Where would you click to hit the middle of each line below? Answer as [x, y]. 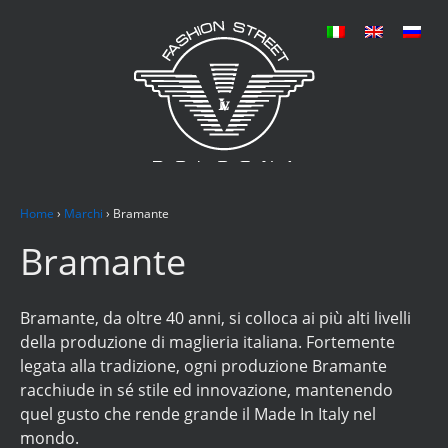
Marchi [83, 213]
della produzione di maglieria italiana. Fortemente [207, 341]
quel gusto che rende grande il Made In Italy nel [198, 413]
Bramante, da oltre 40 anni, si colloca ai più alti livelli [215, 317]
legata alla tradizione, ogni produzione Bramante [203, 365]
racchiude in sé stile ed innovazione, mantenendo [206, 389]
